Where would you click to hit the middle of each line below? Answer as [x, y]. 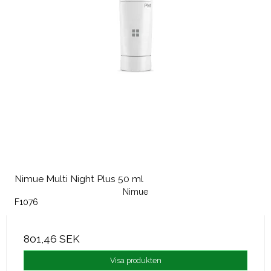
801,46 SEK [51, 239]
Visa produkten [135, 260]
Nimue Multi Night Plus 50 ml [79, 178]
